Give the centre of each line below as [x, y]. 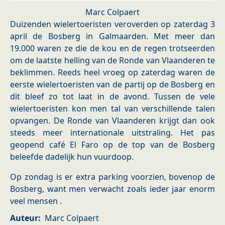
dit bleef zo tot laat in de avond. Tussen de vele [113, 97]
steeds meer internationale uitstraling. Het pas [113, 133]
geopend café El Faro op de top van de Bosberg [113, 145]
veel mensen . [36, 201]
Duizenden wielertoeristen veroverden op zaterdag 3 [113, 24]
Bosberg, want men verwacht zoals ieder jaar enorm [113, 189]
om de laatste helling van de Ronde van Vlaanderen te [113, 61]
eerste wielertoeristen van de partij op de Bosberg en [113, 85]
